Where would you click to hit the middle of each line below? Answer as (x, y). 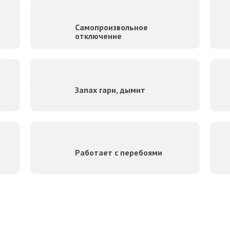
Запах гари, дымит (110, 90)
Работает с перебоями (119, 153)
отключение (98, 36)
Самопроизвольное (111, 27)
